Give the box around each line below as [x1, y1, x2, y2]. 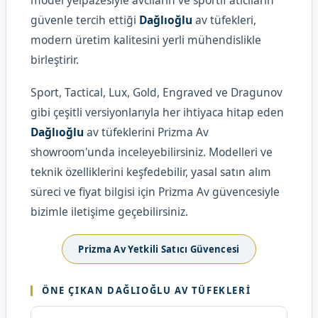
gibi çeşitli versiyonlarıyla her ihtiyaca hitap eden [31, 104, 284, 120]
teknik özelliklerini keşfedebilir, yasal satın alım [31, 164, 271, 180]
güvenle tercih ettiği [31, 12, 139, 28]
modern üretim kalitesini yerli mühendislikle [31, 32, 261, 48]
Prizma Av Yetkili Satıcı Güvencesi [78, 243, 240, 256]
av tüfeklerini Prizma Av [84, 124, 209, 140]
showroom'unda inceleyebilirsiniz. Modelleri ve [31, 144, 273, 160]
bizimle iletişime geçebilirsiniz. [31, 204, 188, 219]
